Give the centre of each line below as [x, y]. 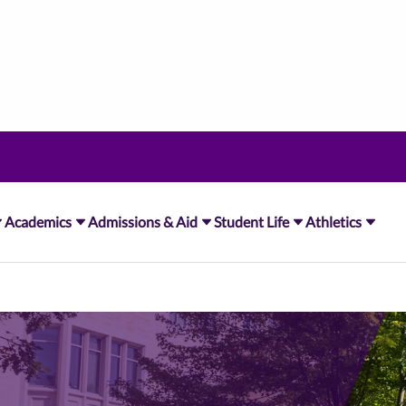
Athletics [333, 222]
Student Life [251, 222]
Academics [38, 222]
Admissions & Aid [142, 222]
